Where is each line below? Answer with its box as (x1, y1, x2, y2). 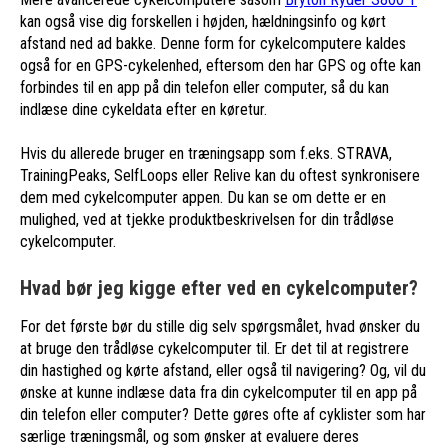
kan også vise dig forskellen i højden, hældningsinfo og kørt (20, 11, 386, 31)
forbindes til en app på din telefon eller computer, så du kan (20, 77, 389, 97)
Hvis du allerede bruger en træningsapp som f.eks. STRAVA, (20, 143, 392, 163)
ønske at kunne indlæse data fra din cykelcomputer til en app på (20, 382, 417, 402)
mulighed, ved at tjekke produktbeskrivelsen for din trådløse (20, 209, 394, 229)
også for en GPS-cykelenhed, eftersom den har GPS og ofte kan (20, 55, 421, 75)
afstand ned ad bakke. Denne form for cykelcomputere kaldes (20, 33, 406, 53)
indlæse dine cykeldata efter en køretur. (20, 99, 267, 119)
